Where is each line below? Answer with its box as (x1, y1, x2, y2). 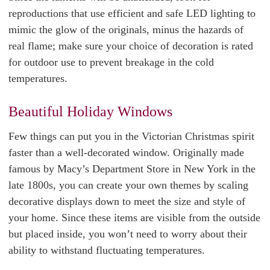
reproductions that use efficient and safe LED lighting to (8, 7, 256, 19)
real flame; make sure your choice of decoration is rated (8, 40, 253, 52)
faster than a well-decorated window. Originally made (8, 146, 244, 159)
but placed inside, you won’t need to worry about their (8, 228, 247, 240)
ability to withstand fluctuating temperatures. (8, 244, 205, 256)
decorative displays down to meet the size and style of (8, 195, 245, 207)
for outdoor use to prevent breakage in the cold (8, 56, 214, 68)
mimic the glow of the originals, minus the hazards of (8, 24, 243, 36)
